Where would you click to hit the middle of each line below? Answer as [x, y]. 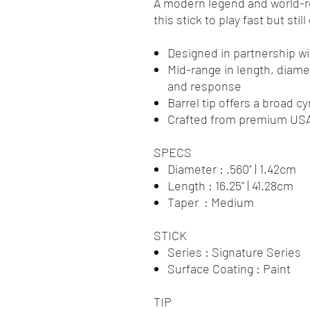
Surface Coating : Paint [229, 268]
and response [204, 85]
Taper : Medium [211, 202]
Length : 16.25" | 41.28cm [230, 185]
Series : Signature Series [234, 252]
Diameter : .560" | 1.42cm [232, 168]
